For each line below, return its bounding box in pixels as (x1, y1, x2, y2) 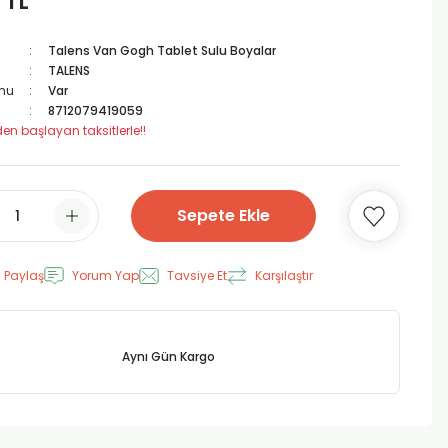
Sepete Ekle (177, 204, 270, 227)
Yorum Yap (72, 267, 139, 284)
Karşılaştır (255, 267, 313, 284)
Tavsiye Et (167, 267, 227, 284)
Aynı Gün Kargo (121, 348, 215, 365)
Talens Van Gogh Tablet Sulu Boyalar (47, 42, 276, 59)
